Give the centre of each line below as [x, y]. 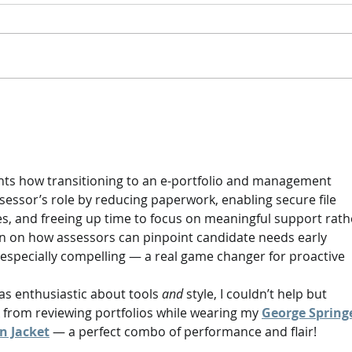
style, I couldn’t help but [257, 294]
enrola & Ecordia [112, 48]
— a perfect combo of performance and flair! [183, 332]
